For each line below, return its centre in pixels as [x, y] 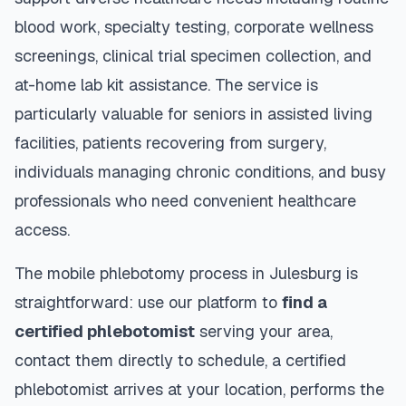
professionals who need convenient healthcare [185, 201]
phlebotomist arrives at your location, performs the [199, 389]
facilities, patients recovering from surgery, [170, 143]
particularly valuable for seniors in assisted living [193, 114]
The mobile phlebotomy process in [142, 273]
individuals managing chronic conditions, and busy [200, 172]
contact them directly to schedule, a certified [180, 360]
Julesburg [305, 273]
